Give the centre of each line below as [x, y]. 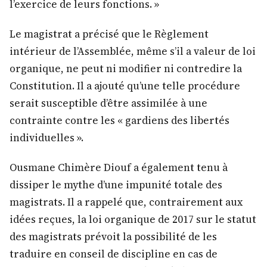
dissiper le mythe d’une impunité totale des [116, 185]
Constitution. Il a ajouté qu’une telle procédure [125, 86]
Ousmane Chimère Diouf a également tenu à [119, 168]
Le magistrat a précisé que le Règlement [109, 34]
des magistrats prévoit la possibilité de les [113, 237]
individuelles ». [46, 138]
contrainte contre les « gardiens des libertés [119, 121]
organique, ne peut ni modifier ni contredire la [126, 69]
